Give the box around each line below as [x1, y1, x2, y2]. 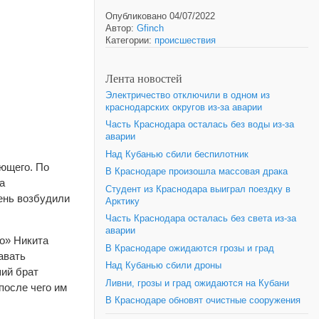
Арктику [105, 196, 140, 206]
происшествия [155, 36, 216, 46]
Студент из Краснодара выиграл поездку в [105, 184, 291, 194]
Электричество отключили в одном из [105, 90, 270, 100]
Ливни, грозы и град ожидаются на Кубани [105, 278, 289, 288]
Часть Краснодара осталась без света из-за [105, 214, 296, 224]
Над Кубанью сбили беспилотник [105, 149, 249, 159]
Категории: [105, 36, 155, 46]
